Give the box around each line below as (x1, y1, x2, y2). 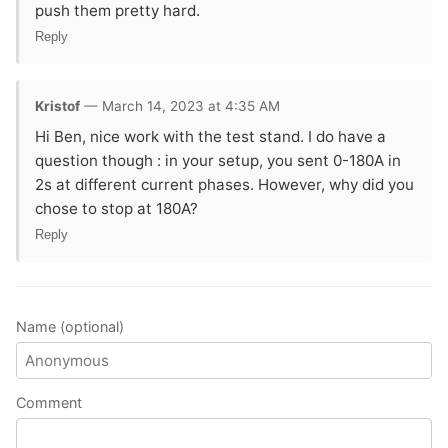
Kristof (35, 97, 80, 114)
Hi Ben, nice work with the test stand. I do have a (35, 126, 386, 146)
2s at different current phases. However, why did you (35, 174, 414, 194)
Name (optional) (16, 317, 124, 335)
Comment (16, 393, 82, 411)
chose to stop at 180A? (35, 198, 198, 218)
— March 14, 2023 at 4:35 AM (80, 97, 280, 114)
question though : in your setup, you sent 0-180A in (35, 150, 401, 170)
